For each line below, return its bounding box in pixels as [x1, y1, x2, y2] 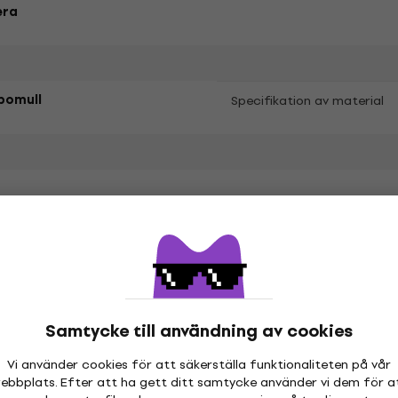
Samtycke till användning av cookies [45, 317, 353, 345]
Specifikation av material [230, 91, 384, 111]
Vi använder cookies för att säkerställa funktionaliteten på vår [7, 354, 391, 375]
